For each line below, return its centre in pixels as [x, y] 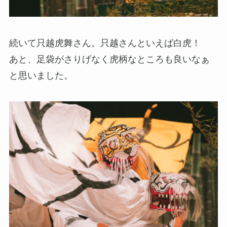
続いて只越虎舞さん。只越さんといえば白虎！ [109, 43]
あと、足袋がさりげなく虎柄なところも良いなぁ [109, 59]
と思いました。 [41, 75]
